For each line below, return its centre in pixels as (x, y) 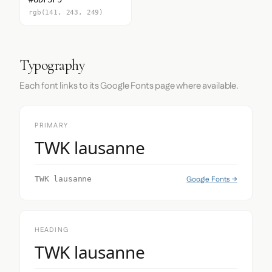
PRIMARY (51, 126)
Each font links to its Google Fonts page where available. (129, 86)
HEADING (52, 230)
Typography (52, 65)
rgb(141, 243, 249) (66, 12)
